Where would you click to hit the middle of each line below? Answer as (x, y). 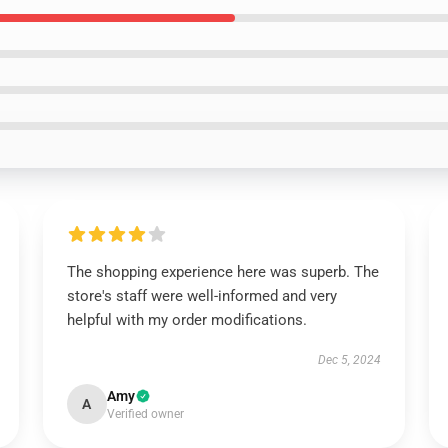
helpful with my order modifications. (186, 320)
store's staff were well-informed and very (201, 296)
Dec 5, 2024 (350, 360)
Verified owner (145, 414)
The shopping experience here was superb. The (222, 272)
